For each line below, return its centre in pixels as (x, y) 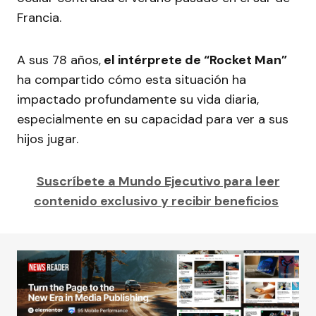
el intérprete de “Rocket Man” (194, 60)
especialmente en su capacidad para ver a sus (153, 120)
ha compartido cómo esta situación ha (132, 80)
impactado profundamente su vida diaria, (138, 100)
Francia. (41, 18)
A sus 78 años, (59, 60)
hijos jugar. (48, 139)
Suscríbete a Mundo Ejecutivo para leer (158, 182)
